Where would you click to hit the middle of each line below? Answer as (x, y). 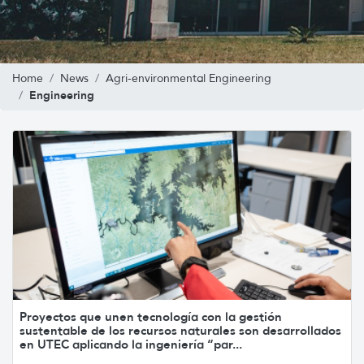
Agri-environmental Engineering (188, 78)
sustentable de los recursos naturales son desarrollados (180, 330)
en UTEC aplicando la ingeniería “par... (131, 344)
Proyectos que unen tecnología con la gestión (151, 316)
